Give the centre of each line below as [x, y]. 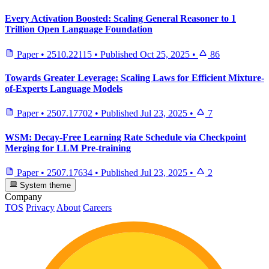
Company [23, 197]
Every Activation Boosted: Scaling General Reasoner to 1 [120, 19]
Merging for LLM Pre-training [68, 148]
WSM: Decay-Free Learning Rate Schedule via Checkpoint [125, 137]
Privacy [40, 208]
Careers [97, 208]
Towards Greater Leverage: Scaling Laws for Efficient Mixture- [134, 77]
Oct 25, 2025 [165, 54]
